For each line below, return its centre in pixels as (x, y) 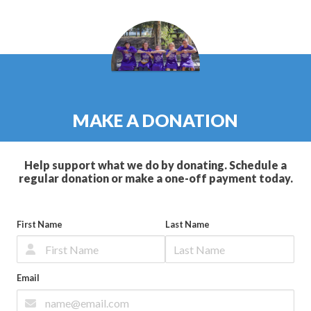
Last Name (187, 224)
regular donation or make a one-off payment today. (155, 178)
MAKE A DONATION (155, 120)
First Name (40, 224)
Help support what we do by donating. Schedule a (155, 165)
